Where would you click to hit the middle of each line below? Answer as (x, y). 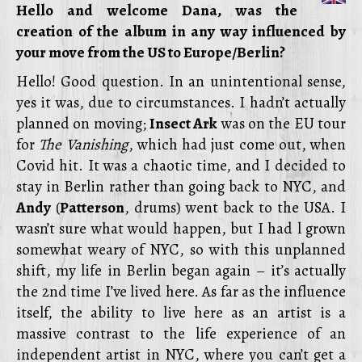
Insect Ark (184, 124)
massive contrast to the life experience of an (181, 334)
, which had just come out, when (237, 145)
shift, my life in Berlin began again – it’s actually (181, 271)
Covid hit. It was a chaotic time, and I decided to (181, 166)
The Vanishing (84, 145)
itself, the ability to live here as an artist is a (181, 313)
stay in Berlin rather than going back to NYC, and (181, 187)
